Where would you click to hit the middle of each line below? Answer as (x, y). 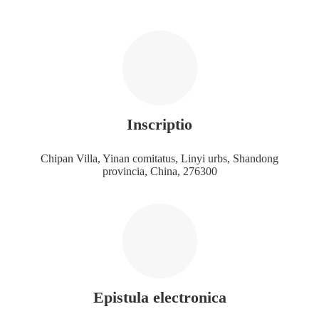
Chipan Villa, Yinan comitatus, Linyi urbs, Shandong (159, 158)
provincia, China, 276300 (159, 171)
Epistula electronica (159, 297)
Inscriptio (159, 124)
